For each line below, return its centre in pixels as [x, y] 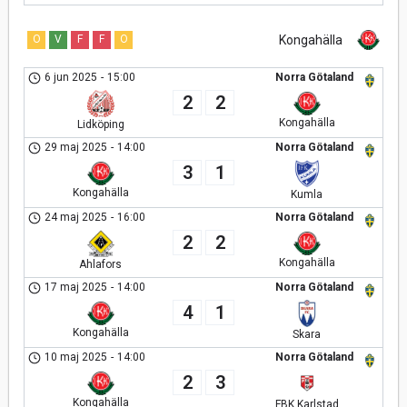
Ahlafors [100, 264]
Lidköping [100, 124]
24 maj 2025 [76, 217]
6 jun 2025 [71, 77]
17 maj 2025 [76, 287]
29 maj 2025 [76, 147]
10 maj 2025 [76, 357]
